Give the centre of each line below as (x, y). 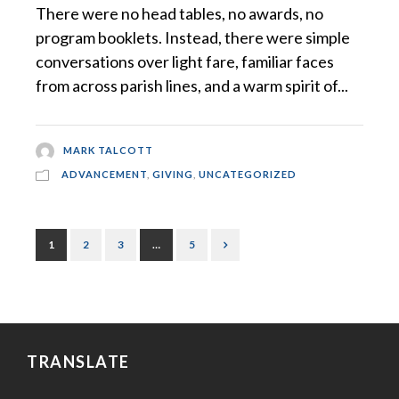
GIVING (173, 175)
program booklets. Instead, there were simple (193, 37)
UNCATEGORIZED (248, 175)
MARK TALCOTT (108, 150)
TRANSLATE (78, 362)
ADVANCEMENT (104, 175)
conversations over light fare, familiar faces (185, 61)
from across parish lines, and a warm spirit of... (192, 85)
